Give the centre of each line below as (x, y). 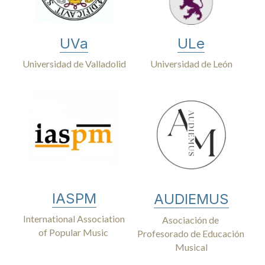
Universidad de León (191, 64)
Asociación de (190, 220)
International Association (74, 219)
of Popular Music (74, 232)
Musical (191, 247)
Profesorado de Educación (191, 234)
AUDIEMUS (191, 199)
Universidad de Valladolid (74, 64)
